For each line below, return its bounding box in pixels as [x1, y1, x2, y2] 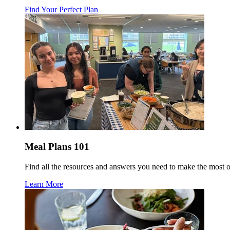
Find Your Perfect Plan [25, 5, 98, 14]
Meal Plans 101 [25, 141, 89, 152]
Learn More [25, 180, 63, 189]
